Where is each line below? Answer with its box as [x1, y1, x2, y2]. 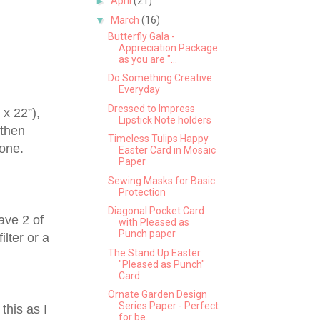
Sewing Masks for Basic [107, 174, 215, 186]
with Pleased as [118, 216, 189, 229]
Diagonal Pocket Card [107, 205, 204, 217]
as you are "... [118, 53, 177, 65]
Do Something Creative [107, 72, 212, 84]
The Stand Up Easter [107, 246, 201, 259]
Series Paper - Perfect [118, 300, 219, 312]
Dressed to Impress [107, 102, 195, 114]
